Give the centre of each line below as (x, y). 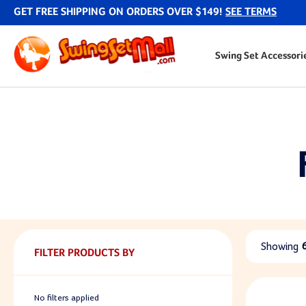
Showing (280, 247)
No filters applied (67, 298)
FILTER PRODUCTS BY (84, 253)
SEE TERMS (251, 12)
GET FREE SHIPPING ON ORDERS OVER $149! (120, 12)
